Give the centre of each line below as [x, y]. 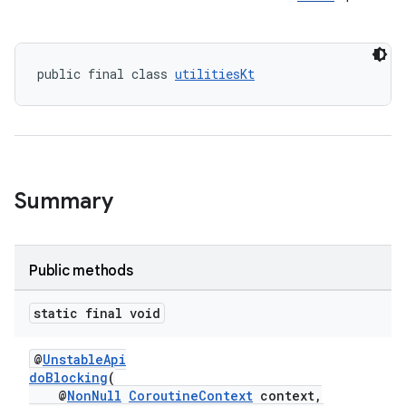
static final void [97, 313]
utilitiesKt [215, 74]
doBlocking [68, 377]
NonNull [94, 396]
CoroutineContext [191, 396]
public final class [106, 74]
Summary [64, 201]
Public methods [81, 271]
